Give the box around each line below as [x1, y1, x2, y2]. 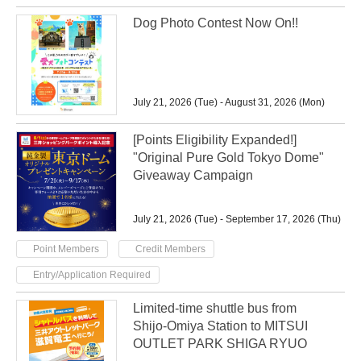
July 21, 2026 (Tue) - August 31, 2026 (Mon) [133, 97, 325, 108]
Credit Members [135, 243, 205, 255]
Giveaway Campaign [133, 168, 253, 182]
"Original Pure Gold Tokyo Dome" [133, 151, 324, 164]
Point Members [33, 243, 99, 255]
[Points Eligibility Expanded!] [133, 133, 297, 147]
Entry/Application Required [33, 269, 151, 280]
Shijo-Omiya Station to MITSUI [133, 319, 308, 333]
